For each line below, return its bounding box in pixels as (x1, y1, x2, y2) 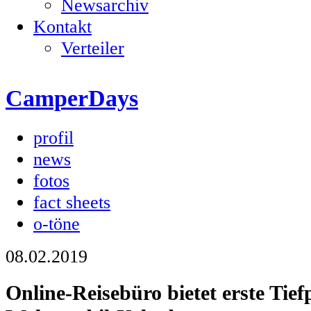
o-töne (33, 212, 80, 234)
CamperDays (6, 85, 138, 112)
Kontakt (33, 16, 92, 37)
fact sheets (33, 191, 110, 212)
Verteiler (61, 37, 124, 58)
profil (33, 126, 74, 148)
